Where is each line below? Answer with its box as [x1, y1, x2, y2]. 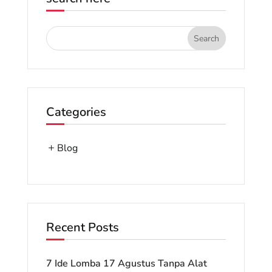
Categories [46, 103, 106, 120]
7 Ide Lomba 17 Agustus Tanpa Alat [46, 256, 207, 270]
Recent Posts [46, 219, 119, 236]
